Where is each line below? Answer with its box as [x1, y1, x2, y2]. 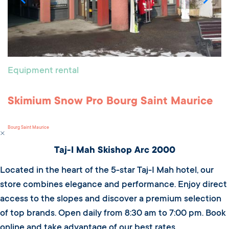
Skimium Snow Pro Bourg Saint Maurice [8, 96, 213, 108]
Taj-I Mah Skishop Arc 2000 [54, 145, 175, 156]
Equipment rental [8, 66, 79, 77]
